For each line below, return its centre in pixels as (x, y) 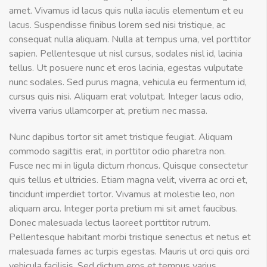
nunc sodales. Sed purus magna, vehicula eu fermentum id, (128, 82)
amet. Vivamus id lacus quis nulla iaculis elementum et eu (126, 11)
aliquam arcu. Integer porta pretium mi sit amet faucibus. (123, 209)
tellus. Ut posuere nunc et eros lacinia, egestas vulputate (126, 68)
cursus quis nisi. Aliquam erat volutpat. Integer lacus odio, (126, 97)
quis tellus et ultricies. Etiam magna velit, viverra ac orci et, (128, 180)
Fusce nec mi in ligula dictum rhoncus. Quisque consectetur (128, 166)
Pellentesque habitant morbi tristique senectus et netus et (130, 237)
